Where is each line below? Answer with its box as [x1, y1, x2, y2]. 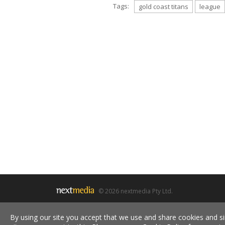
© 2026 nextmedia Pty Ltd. [95, 187, 173, 196]
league [199, 2, 220, 11]
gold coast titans [139, 2, 188, 11]
